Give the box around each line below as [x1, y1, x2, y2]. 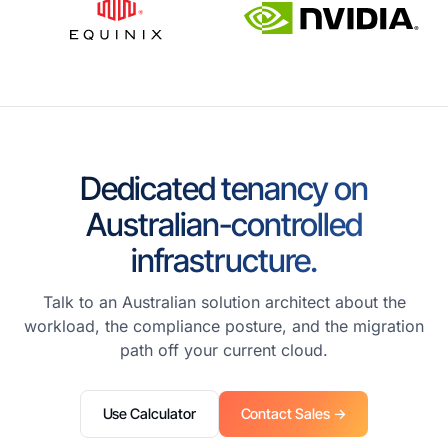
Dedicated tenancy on [79, 169, 369, 209]
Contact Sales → [240, 404, 347, 422]
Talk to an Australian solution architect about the [42, 291, 406, 312]
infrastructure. [131, 241, 317, 281]
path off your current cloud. [120, 339, 328, 360]
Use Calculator [102, 404, 196, 422]
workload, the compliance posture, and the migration [24, 315, 424, 336]
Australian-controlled [85, 205, 363, 245]
